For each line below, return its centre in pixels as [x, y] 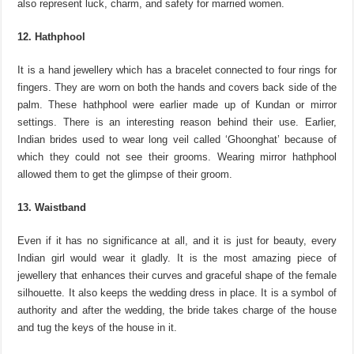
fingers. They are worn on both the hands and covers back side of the [177, 87]
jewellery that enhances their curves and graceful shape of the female [177, 275]
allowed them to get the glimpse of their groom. [125, 174]
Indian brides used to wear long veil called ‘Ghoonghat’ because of [177, 139]
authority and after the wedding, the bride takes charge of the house [177, 310]
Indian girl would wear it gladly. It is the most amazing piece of [177, 258]
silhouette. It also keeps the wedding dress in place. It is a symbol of [177, 292]
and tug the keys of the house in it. [98, 327]
